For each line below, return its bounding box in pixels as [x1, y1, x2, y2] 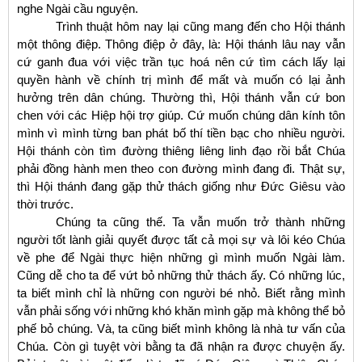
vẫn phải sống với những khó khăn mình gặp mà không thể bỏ [17, 303, 345, 318]
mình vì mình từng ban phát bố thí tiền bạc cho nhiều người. [17, 125, 345, 140]
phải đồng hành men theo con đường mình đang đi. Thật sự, [17, 161, 345, 175]
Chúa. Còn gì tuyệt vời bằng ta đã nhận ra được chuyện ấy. [17, 339, 345, 353]
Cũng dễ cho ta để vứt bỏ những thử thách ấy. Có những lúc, [17, 267, 345, 282]
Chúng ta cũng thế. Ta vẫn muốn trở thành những [56, 214, 345, 229]
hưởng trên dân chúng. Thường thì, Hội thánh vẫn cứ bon [17, 90, 345, 104]
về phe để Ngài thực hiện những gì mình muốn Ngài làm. [17, 250, 345, 264]
